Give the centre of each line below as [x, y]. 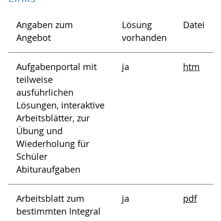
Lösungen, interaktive [60, 106]
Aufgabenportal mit [56, 67]
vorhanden [144, 38]
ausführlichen [45, 93]
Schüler [32, 157]
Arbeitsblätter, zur [53, 118]
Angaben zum [45, 25]
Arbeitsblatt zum [50, 199]
